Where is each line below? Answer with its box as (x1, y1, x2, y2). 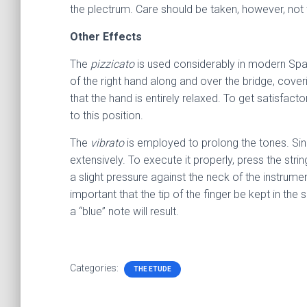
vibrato (90, 136, 124, 149)
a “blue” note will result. (70, 205, 179, 218)
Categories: (70, 262, 121, 273)
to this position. (70, 109, 143, 122)
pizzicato (90, 58, 134, 71)
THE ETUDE (134, 265, 171, 273)
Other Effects (70, 30, 142, 43)
